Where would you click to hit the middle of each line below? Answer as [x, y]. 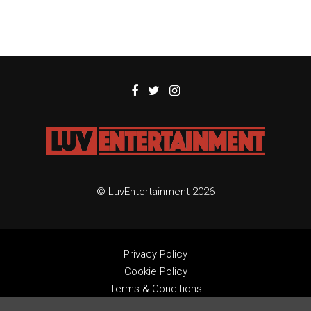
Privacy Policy [155, 254]
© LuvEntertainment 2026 [155, 192]
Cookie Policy [155, 272]
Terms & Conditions [155, 289]
